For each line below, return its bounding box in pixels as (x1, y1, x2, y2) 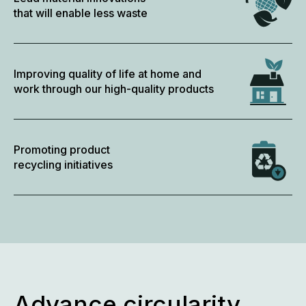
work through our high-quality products (14, 82, 214, 96)
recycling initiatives (14, 158, 113, 172)
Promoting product (14, 143, 110, 157)
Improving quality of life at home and (14, 67, 201, 81)
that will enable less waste (14, 6, 148, 20)
